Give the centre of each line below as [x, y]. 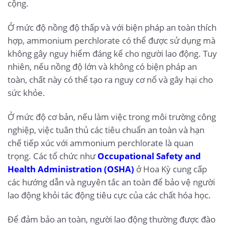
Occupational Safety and [149, 156]
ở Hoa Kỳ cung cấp [171, 169]
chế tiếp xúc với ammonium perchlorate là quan [100, 143]
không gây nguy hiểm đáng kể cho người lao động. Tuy [112, 53]
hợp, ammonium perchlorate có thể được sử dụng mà [111, 40]
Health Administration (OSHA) [71, 169]
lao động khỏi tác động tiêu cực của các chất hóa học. [109, 195]
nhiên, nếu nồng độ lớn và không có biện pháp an [102, 66]
